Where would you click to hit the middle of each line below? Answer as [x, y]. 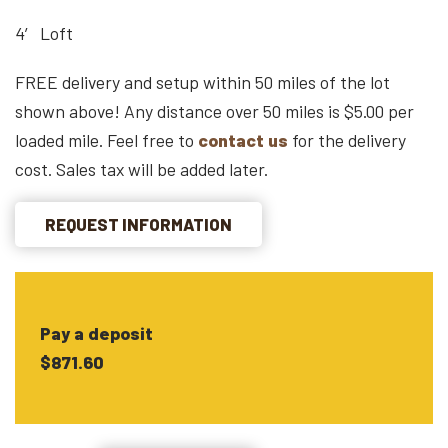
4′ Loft [44, 32]
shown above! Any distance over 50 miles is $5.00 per [214, 110]
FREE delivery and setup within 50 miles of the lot [202, 81]
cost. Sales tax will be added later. [141, 168]
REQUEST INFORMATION [138, 223]
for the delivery [347, 139]
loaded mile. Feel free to [106, 139]
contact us [243, 139]
